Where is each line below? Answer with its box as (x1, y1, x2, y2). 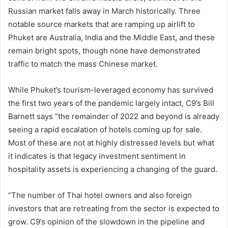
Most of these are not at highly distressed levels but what (8, 138, 214, 148)
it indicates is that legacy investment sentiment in (8, 151, 186, 161)
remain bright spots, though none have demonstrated (8, 46, 200, 56)
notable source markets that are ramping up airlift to (8, 19, 195, 30)
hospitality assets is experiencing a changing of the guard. (8, 164, 217, 175)
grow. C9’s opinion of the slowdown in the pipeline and (8, 217, 205, 227)
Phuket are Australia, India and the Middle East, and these (8, 33, 215, 43)
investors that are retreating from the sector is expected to (8, 204, 219, 214)
